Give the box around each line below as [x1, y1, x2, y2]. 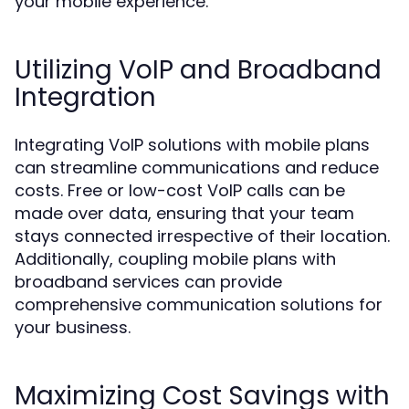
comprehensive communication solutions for [15, 293, 383, 316]
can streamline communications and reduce [15, 156, 379, 179]
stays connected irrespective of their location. [15, 225, 390, 247]
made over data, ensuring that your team [15, 202, 354, 225]
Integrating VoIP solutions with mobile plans [15, 133, 370, 156]
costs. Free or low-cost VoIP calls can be [15, 179, 345, 202]
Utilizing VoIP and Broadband [15, 52, 382, 88]
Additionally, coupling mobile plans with [15, 247, 336, 270]
